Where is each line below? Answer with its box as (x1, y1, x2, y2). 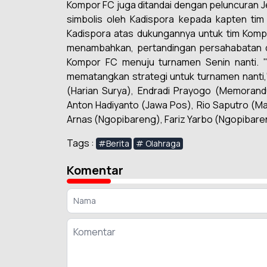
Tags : (67, 136, 96, 150)
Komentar (67, 162, 123, 178)
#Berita (98, 138, 129, 149)
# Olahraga (136, 138, 181, 149)
